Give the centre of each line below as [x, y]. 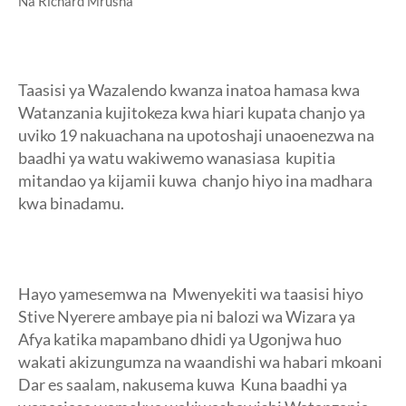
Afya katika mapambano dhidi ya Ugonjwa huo [180, 339]
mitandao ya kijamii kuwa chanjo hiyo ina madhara [195, 180]
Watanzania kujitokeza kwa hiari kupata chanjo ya [192, 112]
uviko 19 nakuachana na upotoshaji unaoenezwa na [196, 135]
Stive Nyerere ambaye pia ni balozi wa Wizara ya [187, 316]
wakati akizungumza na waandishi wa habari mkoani [200, 362]
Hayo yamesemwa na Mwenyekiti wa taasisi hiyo [191, 294]
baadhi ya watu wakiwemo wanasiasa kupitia [177, 158]
